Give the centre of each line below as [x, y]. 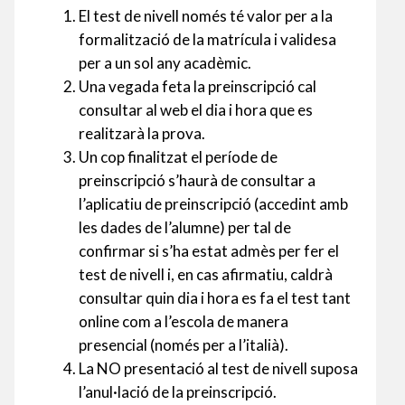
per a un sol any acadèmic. [165, 62]
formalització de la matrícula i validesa [207, 39]
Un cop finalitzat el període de [178, 156]
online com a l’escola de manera [184, 321]
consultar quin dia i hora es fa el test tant [215, 297]
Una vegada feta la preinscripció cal [198, 86]
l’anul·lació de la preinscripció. [178, 391]
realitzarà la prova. [142, 133]
